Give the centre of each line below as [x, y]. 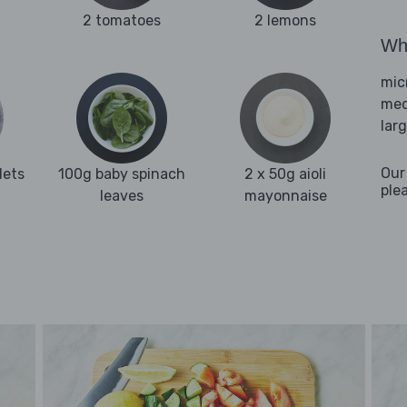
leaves [122, 196]
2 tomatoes [122, 21]
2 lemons [285, 21]
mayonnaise [285, 196]
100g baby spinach [122, 174]
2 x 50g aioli [285, 174]
